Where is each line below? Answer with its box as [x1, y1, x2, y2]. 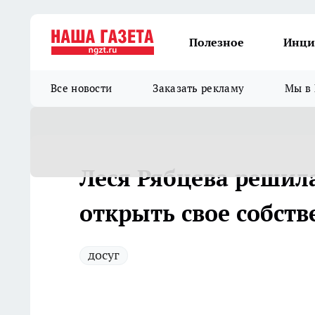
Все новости [51, 82, 112, 95]
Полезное [189, 35, 244, 49]
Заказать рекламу [153, 82, 245, 95]
